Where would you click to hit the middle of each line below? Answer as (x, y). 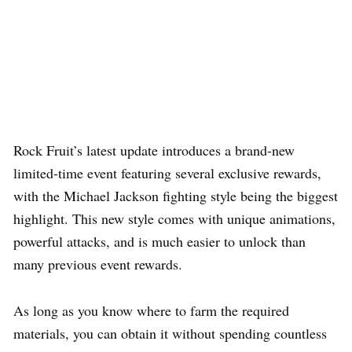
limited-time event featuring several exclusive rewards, (167, 173)
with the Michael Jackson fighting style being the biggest (176, 196)
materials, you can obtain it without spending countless (170, 334)
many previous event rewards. (98, 264)
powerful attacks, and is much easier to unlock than (159, 242)
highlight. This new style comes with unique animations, (174, 219)
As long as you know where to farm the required (151, 311)
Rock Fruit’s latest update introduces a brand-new (154, 150)
